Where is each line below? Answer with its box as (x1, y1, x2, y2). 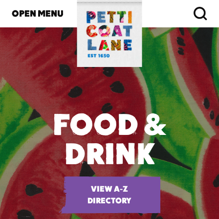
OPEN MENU (12, 8, 64, 19)
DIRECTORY (88, 196, 131, 206)
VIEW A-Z (91, 184, 128, 194)
